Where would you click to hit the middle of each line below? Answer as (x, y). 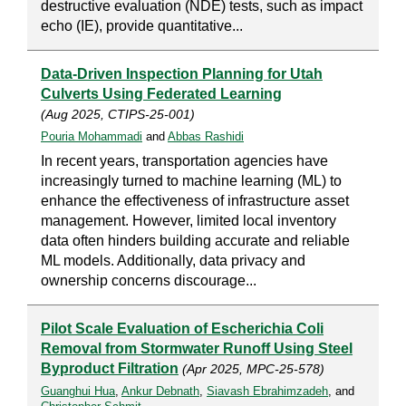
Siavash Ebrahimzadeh (267, 391)
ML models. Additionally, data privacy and (173, 261)
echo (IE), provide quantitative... (142, 26)
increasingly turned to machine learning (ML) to (191, 181)
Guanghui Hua (78, 391)
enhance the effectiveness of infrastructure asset (195, 201)
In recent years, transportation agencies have (184, 161)
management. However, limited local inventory (188, 221)
